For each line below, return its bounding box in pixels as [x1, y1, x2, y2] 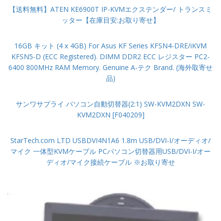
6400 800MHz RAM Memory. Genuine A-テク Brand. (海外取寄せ [8, 63, 213, 72]
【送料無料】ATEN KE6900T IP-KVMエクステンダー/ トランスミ [9, 4, 212, 14]
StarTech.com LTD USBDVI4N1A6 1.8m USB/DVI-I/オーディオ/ [10, 136, 211, 145]
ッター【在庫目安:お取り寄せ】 [61, 15, 160, 25]
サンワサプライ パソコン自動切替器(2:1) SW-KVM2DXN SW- [16, 99, 205, 109]
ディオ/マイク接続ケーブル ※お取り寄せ [46, 157, 175, 167]
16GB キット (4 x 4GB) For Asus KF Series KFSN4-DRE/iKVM [14, 41, 207, 50]
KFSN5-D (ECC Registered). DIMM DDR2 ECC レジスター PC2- [11, 52, 210, 61]
